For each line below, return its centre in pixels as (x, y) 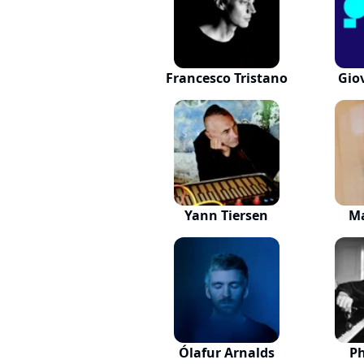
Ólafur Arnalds (226, 353)
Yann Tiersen (227, 215)
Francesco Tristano (226, 78)
